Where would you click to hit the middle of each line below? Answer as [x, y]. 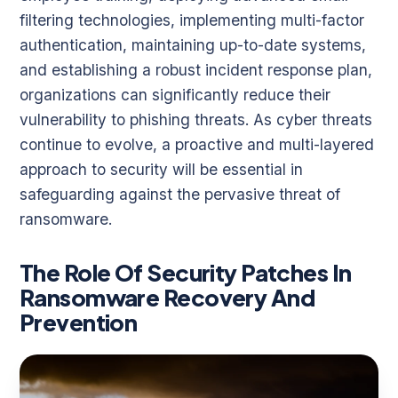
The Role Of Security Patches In [186, 272]
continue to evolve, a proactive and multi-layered [197, 144]
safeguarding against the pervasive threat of [180, 194]
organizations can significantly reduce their [175, 94]
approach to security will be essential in [161, 169]
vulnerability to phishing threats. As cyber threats [196, 119]
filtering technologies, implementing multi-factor [192, 20]
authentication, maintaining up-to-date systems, [193, 44]
